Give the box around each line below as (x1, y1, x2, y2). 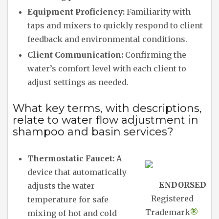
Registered (145, 194, 194, 204)
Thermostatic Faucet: (27, 153, 114, 164)
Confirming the (123, 50, 186, 60)
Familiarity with (125, 7, 191, 17)
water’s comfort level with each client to (27, 64, 186, 74)
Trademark (145, 207, 190, 218)
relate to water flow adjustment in (13, 113, 198, 127)
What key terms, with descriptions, (13, 102, 202, 115)
